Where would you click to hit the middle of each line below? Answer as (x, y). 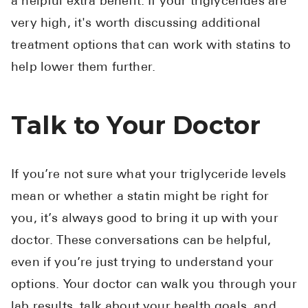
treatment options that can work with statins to (151, 46)
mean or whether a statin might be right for (140, 197)
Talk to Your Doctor (136, 125)
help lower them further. (84, 68)
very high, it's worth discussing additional (136, 24)
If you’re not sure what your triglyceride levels (149, 175)
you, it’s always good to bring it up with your (145, 219)
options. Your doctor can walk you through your (154, 285)
